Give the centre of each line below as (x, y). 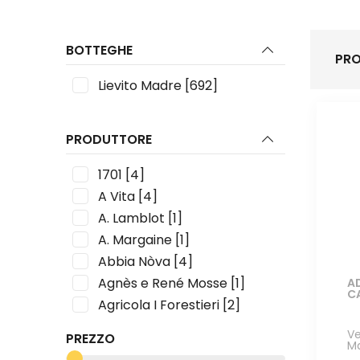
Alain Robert (137, 326)
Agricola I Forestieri (159, 305)
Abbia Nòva (135, 261)
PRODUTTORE (109, 139)
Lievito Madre (140, 85)
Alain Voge (132, 348)
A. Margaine (135, 239)
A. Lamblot (132, 218)
